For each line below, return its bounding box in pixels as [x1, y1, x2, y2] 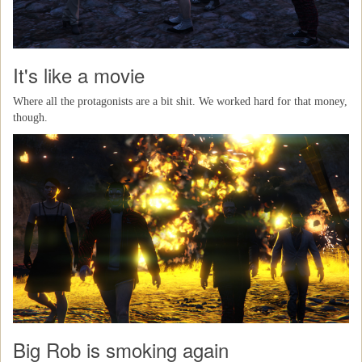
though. [13, 112, 48, 124]
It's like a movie [13, 61, 145, 89]
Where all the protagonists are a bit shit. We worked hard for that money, [13, 95, 347, 107]
